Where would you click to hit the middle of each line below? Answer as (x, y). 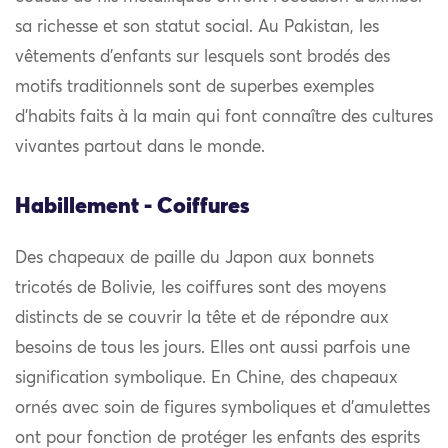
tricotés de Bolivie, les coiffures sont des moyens (200, 289)
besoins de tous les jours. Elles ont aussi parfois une (212, 349)
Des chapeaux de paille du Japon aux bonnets (194, 259)
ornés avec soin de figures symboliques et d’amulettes (222, 409)
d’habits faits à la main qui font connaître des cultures (224, 118)
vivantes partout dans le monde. (140, 148)
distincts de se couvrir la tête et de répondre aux (202, 319)
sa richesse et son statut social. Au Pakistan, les (197, 28)
